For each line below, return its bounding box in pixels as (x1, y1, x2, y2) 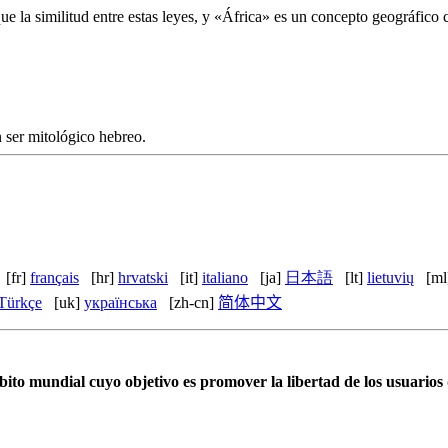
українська (84, 293, 157, 311)
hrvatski (118, 268, 168, 286)
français (30, 268, 79, 286)
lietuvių (367, 268, 414, 286)
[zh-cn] (169, 293, 218, 311)
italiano (202, 268, 248, 286)
